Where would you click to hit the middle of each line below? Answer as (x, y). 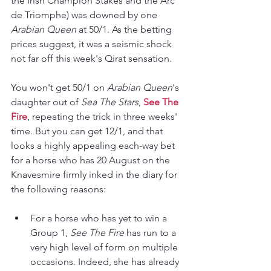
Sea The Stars (110, 102)
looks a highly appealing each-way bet (94, 146)
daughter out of (46, 102)
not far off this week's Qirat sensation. (93, 59)
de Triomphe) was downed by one (85, 15)
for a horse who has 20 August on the (92, 160)
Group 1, (50, 233)
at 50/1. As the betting (125, 30)
